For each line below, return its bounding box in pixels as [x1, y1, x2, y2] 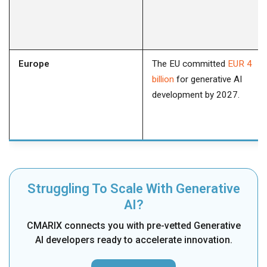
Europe [18, 58, 49, 70]
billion [152, 74, 174, 85]
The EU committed [152, 58, 228, 70]
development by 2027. [152, 89, 240, 101]
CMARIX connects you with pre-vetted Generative [26, 220, 241, 232]
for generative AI [174, 74, 242, 85]
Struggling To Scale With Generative [27, 181, 240, 197]
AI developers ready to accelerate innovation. [35, 234, 232, 246]
